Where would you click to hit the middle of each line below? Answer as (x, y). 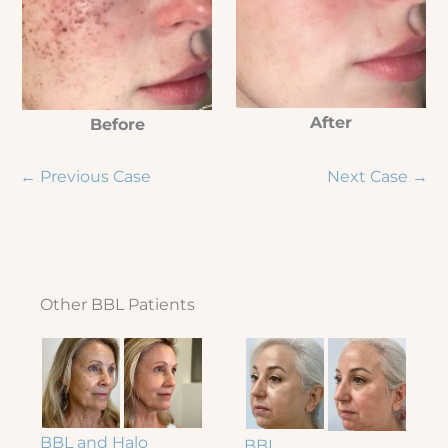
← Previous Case (85, 176)
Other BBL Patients (117, 304)
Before (117, 123)
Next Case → (377, 176)
